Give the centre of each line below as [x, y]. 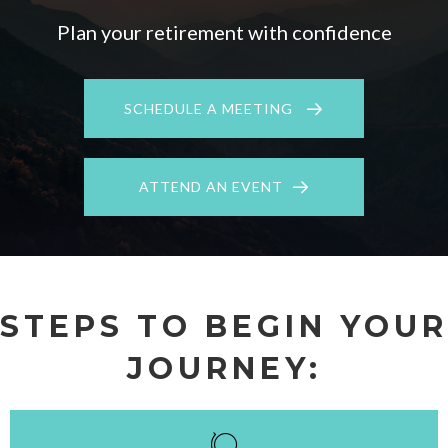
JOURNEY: [224, 369]
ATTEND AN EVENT [210, 187]
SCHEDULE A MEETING [208, 109]
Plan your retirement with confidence [224, 32]
